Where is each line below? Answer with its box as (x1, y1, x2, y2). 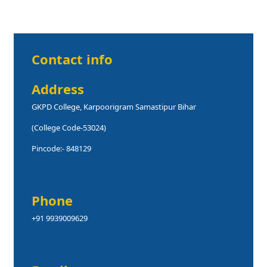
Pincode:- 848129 (32, 143, 91, 154)
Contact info (32, 50, 113, 68)
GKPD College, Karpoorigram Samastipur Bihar (32, 101, 196, 112)
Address (32, 80, 84, 98)
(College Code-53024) (32, 122, 106, 133)
